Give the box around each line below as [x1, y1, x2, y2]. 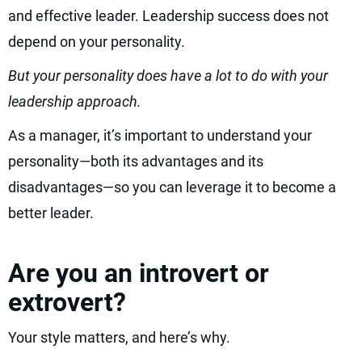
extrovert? [8, 287, 126, 318]
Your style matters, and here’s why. [8, 329, 230, 346]
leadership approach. [8, 93, 141, 110]
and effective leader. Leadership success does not [8, 7, 329, 24]
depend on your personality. [8, 33, 185, 50]
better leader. [8, 204, 94, 221]
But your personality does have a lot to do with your [8, 67, 328, 84]
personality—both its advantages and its [8, 153, 263, 170]
